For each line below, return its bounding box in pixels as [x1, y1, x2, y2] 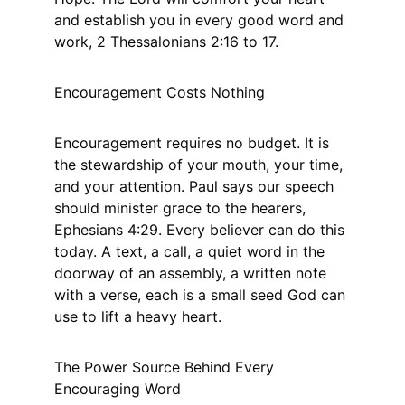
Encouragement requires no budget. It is [54, 134, 334, 152]
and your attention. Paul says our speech [54, 177, 338, 195]
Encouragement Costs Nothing [54, 83, 265, 101]
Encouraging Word [54, 380, 181, 398]
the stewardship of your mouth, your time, [54, 155, 347, 174]
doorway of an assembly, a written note [54, 264, 331, 282]
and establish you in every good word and [54, 11, 348, 29]
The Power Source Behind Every [54, 358, 278, 376]
